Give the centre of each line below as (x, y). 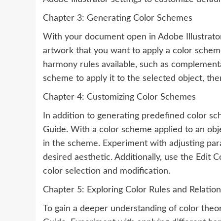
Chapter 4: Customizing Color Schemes (119, 97)
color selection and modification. (107, 171)
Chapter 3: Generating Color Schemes (118, 18)
